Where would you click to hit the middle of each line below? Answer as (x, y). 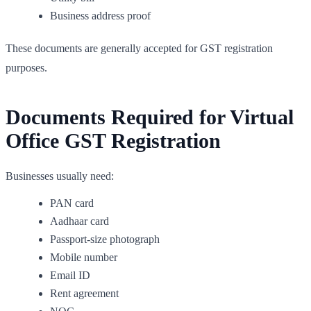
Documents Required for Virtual (150, 117)
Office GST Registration (113, 140)
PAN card (72, 203)
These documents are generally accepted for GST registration (139, 48)
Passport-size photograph (105, 239)
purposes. (26, 67)
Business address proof (100, 15)
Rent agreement (84, 293)
